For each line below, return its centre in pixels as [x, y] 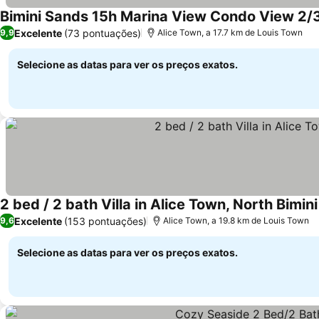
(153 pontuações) [105, 221]
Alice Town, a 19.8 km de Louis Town [236, 220]
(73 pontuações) [103, 33]
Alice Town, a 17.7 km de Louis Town [230, 32]
